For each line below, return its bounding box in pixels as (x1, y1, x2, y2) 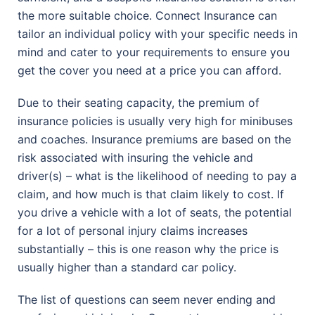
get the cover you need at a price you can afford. (18, 63, 281, 77)
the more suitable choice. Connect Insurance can (18, 8, 277, 22)
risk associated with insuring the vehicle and (18, 150, 253, 165)
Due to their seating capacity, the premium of (18, 95, 259, 110)
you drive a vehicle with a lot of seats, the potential (18, 205, 292, 219)
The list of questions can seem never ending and (18, 292, 276, 307)
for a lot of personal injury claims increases (18, 223, 247, 238)
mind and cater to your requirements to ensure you (18, 44, 290, 59)
